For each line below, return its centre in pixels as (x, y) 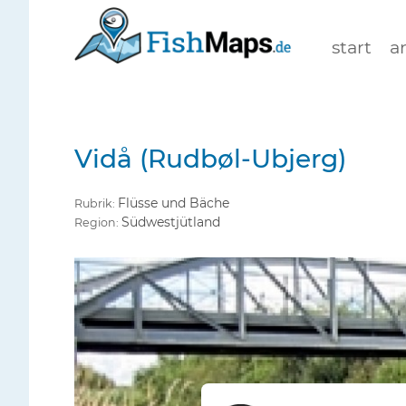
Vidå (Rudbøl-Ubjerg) (210, 159)
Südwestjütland (171, 222)
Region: (98, 223)
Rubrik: (96, 204)
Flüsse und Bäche (174, 203)
